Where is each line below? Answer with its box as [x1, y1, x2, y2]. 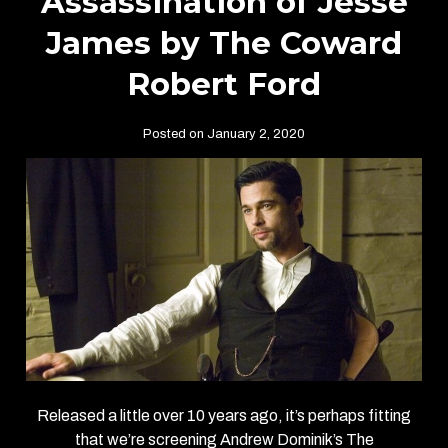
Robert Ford [127, 65, 321, 104]
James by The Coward [46, 24, 402, 63]
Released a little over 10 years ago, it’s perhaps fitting [37, 407, 411, 425]
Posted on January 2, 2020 [143, 127, 305, 142]
